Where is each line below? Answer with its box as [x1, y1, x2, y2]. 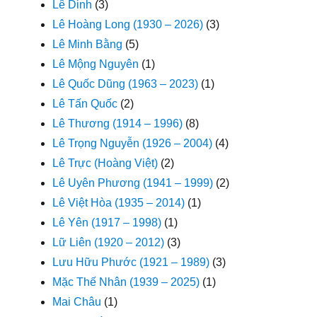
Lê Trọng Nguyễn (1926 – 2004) [52, 137, 213, 149]
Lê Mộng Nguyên [52, 57, 139, 70]
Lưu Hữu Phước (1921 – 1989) [52, 255, 210, 268]
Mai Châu [52, 295, 102, 308]
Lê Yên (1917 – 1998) [52, 216, 162, 229]
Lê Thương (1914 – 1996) [52, 117, 183, 129]
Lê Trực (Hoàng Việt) [52, 156, 158, 169]
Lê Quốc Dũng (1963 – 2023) [52, 77, 199, 90]
